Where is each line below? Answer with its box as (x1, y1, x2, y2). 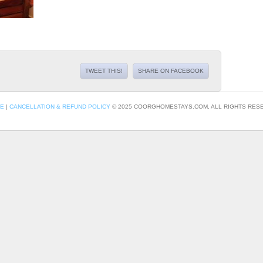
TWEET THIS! (85, 68, 123, 74)
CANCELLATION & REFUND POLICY (9, 103, 110, 110)
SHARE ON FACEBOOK (137, 68, 204, 74)
